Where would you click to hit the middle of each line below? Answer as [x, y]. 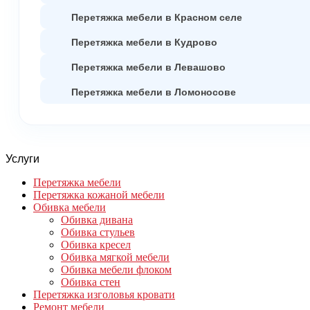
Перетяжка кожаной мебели [99, 194]
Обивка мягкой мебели [115, 257]
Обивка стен [91, 282]
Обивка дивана [97, 219]
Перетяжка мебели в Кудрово [144, 41]
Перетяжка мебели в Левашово [148, 66]
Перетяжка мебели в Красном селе [157, 16]
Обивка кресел [96, 244]
